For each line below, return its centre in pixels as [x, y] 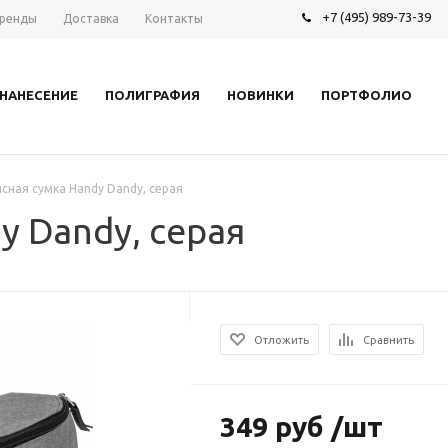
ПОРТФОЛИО [366, 95]
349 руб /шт [302, 426]
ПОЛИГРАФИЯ [153, 95]
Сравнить [389, 340]
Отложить [282, 340]
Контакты [174, 18]
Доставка [91, 18]
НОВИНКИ [260, 95]
